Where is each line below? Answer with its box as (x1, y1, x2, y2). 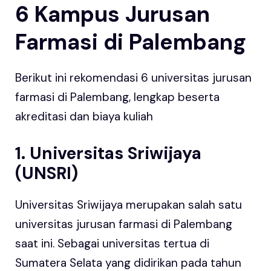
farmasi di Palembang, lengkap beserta (15, 89, 220, 105)
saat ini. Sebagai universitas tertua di (15, 236, 209, 252)
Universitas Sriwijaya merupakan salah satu (15, 197, 242, 213)
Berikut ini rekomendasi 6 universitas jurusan (15, 70, 252, 85)
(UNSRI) (15, 162, 78, 185)
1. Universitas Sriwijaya (15, 142, 201, 165)
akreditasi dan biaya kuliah (15, 108, 153, 124)
